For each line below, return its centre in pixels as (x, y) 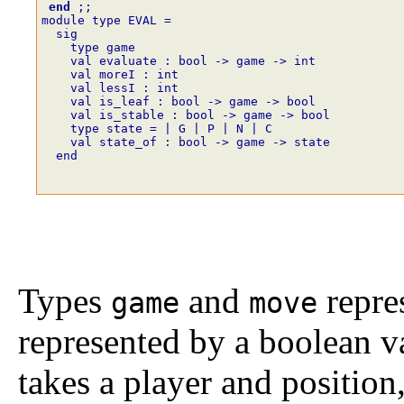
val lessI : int (110, 87)
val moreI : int (110, 74)
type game (88, 47)
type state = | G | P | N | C (157, 128)
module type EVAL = (106, 20)
